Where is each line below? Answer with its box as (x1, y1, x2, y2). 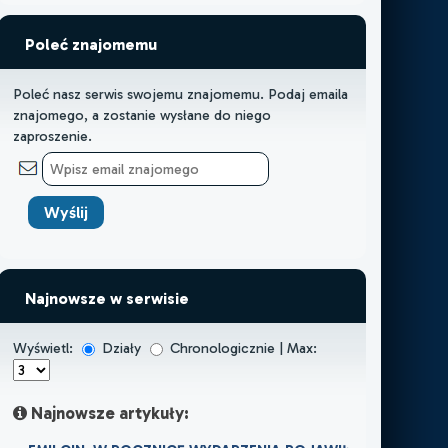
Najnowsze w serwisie (24, 288, 189, 308)
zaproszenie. (12, 126, 92, 145)
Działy (97, 338, 145, 357)
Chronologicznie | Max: (165, 338, 317, 357)
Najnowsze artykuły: (26, 402, 189, 423)
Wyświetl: (12, 338, 77, 357)
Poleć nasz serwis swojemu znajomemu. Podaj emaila (12, 84, 348, 103)
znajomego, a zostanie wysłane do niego (12, 105, 271, 124)
